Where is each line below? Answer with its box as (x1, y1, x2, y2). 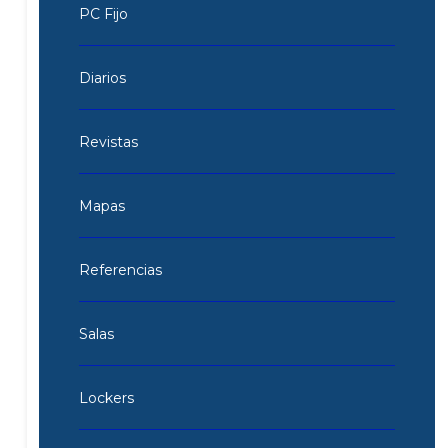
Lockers (78, 388, 134, 407)
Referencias (78, 260, 162, 279)
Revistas (78, 132, 138, 151)
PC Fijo (78, 4, 128, 23)
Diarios (78, 68, 126, 87)
